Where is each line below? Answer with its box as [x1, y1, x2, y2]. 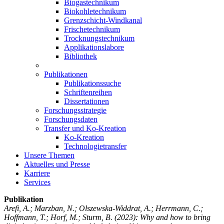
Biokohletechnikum [64, 6, 126, 15]
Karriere [24, 168, 50, 177]
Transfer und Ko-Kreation [44, 123, 126, 132]
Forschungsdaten [44, 114, 97, 123]
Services [24, 177, 50, 186]
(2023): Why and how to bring [112, 212, 210, 221]
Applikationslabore [64, 42, 124, 51]
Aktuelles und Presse [24, 159, 90, 168]
